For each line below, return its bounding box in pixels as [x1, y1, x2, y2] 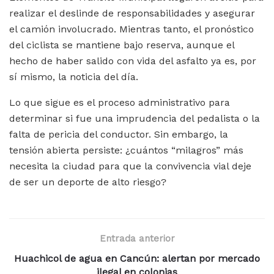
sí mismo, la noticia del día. [9, 71, 138, 83]
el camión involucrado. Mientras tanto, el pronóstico [9, 23, 254, 35]
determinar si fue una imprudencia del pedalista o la [9, 113, 260, 124]
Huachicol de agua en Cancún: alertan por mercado [14, 253, 260, 264]
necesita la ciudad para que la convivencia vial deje [9, 160, 251, 172]
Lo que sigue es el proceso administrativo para [9, 97, 230, 108]
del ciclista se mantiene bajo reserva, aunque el [9, 39, 234, 51]
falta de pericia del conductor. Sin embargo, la [9, 128, 228, 140]
